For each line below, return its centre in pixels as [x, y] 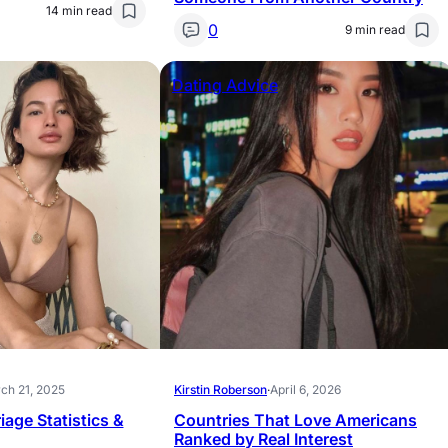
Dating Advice [225, 85]
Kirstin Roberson [220, 389]
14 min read [79, 10]
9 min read [374, 29]
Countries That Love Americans [295, 420]
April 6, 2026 [305, 389]
